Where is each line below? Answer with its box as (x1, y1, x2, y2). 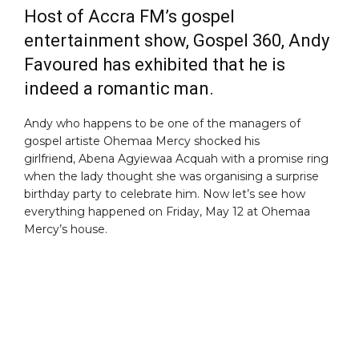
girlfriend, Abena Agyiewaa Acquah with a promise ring (24, 151, 329, 166)
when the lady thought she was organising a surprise (24, 168, 319, 184)
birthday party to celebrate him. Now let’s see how (24, 186, 305, 201)
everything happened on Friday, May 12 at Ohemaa (24, 204, 310, 219)
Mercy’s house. (24, 221, 107, 236)
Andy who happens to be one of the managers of (24, 115, 301, 131)
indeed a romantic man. (24, 78, 214, 99)
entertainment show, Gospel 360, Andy (24, 30, 329, 50)
